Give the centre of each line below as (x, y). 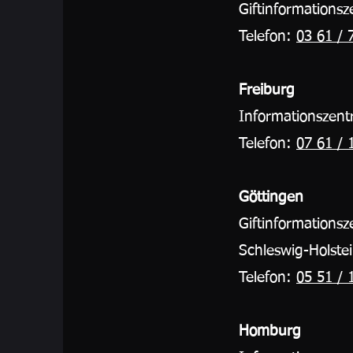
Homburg (270, 331)
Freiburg (267, 90)
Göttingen (271, 197)
